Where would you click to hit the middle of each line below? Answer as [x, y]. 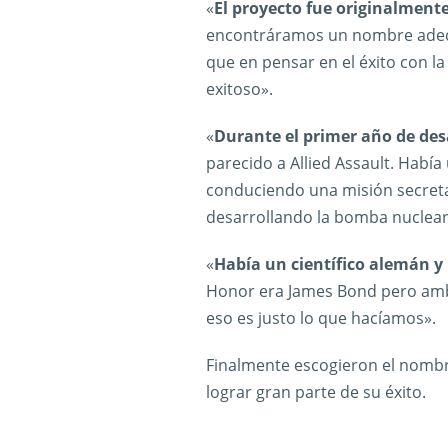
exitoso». [239, 89]
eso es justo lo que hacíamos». [321, 318]
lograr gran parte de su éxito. [316, 392]
